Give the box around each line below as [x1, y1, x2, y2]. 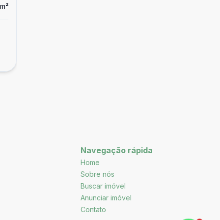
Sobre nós [81, 170, 114, 178]
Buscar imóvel [81, 182, 126, 190]
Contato [81, 205, 106, 214]
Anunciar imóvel [81, 193, 132, 202]
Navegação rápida [81, 145, 153, 155]
